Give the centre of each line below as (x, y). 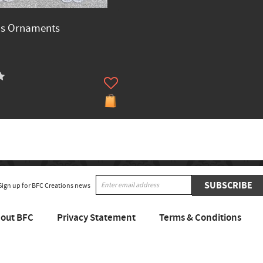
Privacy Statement (96, 218)
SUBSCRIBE (228, 186)
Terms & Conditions (200, 218)
